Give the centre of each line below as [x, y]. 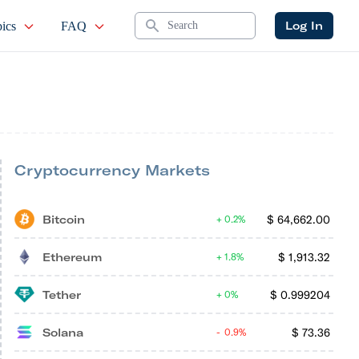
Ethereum [72, 257]
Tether [62, 294]
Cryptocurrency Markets [112, 170]
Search [159, 21]
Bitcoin [64, 219]
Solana [63, 332]
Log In [304, 26]
